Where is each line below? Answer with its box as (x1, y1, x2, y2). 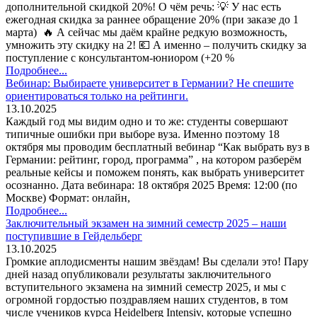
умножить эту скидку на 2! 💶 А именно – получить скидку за (6, 39, 306, 52)
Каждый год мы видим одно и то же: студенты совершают (6, 115, 288, 128)
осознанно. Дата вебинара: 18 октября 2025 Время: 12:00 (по (6, 179, 297, 192)
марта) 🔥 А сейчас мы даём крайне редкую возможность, (6, 26, 287, 39)
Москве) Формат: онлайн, (6, 192, 130, 204)
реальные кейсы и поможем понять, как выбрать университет (6, 166, 304, 179)
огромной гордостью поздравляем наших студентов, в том (6, 294, 288, 306)
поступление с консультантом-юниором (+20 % (6, 52, 234, 64)
